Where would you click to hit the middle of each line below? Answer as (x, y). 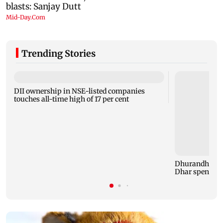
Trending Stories (58, 53)
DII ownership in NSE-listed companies (80, 91)
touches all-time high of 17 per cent (72, 99)
